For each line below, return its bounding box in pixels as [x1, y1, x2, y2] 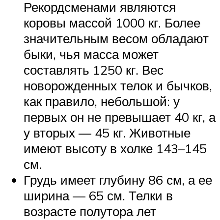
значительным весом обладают [24, 30, 209, 47]
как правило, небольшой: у [24, 93, 180, 110]
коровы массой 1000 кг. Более [24, 15, 200, 31]
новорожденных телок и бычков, [24, 78, 212, 94]
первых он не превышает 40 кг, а [24, 109, 216, 125]
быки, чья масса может [24, 46, 159, 62]
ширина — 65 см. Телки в [24, 188, 173, 204]
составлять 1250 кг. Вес [24, 62, 164, 78]
